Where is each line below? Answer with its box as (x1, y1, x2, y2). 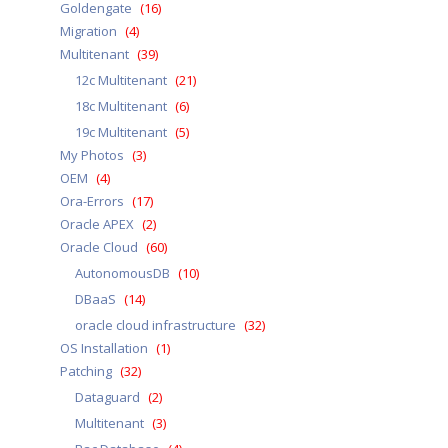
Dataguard (74, 388, 140, 406)
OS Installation (59, 339, 148, 357)
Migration (59, 22, 117, 40)
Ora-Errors (59, 192, 124, 210)
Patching (59, 362, 112, 380)
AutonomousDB (74, 264, 170, 282)
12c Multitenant (74, 71, 167, 89)
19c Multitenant (74, 123, 167, 141)
